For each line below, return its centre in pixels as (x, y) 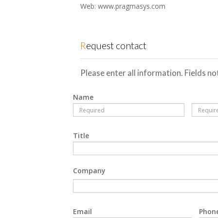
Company (89, 171)
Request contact (116, 45)
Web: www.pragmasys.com (123, 6)
